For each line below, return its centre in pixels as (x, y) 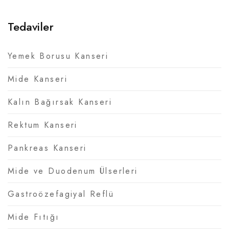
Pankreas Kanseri (47, 148)
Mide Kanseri (38, 79)
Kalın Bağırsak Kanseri (60, 102)
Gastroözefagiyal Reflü (61, 194)
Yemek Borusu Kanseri (58, 56)
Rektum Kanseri (43, 125)
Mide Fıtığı (34, 217)
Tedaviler (31, 26)
